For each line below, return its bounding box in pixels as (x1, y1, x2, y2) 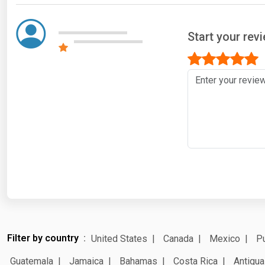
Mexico (209, 232, 240, 244)
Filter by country (7, 232, 79, 244)
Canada (163, 232, 193, 244)
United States (91, 232, 147, 244)
